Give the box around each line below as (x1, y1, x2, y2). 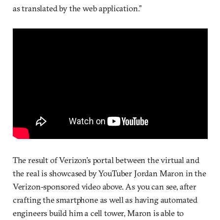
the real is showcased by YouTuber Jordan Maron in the (12, 167, 206, 178)
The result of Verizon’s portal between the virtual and (12, 154, 199, 165)
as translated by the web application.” (12, 3, 142, 14)
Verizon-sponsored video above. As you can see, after (12, 181, 196, 192)
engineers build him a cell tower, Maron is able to (12, 207, 184, 218)
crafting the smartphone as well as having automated (12, 194, 198, 205)
